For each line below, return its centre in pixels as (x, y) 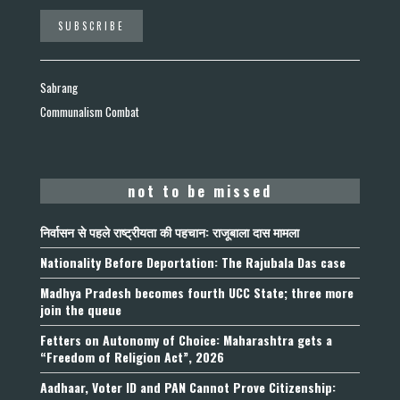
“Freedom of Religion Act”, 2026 (132, 357)
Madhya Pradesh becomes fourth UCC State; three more (197, 293)
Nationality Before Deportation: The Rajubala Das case (193, 262)
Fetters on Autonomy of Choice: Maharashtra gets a (186, 340)
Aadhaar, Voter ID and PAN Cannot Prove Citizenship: (188, 387)
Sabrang (59, 88)
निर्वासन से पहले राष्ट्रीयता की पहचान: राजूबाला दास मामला (170, 232)
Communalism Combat (90, 112)
